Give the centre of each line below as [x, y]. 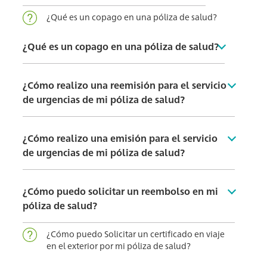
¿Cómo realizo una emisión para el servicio [120, 138]
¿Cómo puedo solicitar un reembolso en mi [121, 191]
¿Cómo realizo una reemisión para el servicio [125, 85]
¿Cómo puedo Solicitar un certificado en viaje [136, 234]
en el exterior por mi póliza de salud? [119, 246]
